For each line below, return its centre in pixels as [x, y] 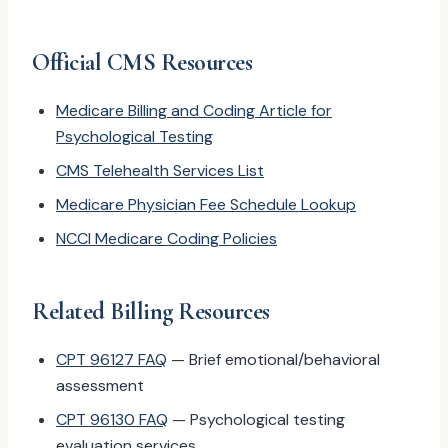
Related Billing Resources [151, 311]
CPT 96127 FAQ [111, 359]
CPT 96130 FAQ [112, 419]
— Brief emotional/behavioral [273, 359]
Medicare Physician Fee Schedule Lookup [206, 204]
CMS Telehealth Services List [160, 170]
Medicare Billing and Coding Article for [194, 110]
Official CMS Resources [142, 62]
